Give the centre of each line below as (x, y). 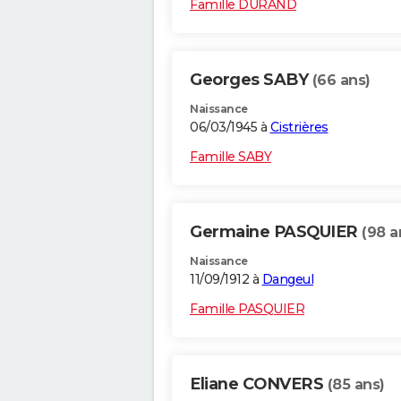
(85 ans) (356, 385)
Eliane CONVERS (259, 384)
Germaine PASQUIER (276, 232)
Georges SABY (251, 80)
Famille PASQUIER (247, 309)
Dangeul (287, 280)
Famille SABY (230, 157)
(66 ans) (341, 81)
